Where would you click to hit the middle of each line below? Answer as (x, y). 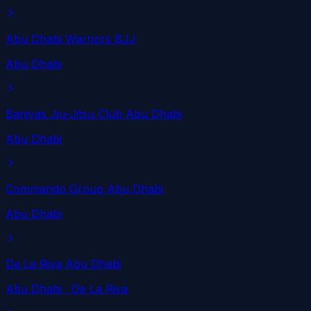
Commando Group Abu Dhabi (84, 189)
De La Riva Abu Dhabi (64, 264)
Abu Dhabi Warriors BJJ (71, 39)
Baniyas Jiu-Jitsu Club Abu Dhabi (94, 114)
